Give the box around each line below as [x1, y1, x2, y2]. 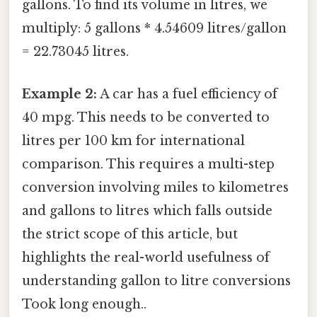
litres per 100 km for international [22, 132, 245, 149]
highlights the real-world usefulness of [22, 249, 270, 265]
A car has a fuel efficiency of [97, 86, 277, 102]
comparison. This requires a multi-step [22, 156, 275, 172]
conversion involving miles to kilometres [22, 179, 289, 195]
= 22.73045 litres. [22, 44, 129, 60]
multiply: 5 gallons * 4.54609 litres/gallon [22, 21, 287, 37]
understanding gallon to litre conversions [22, 272, 291, 289]
